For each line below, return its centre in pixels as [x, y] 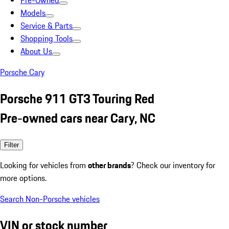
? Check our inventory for [173, 165]
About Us [36, 51]
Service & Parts [47, 26]
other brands [109, 165]
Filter [12, 145]
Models [33, 13]
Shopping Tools [47, 38]
